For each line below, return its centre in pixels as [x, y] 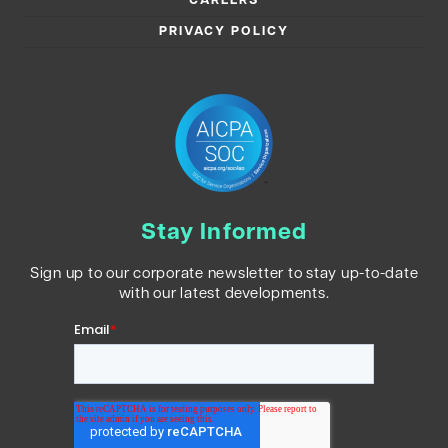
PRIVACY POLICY [224, 32]
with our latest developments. [224, 294]
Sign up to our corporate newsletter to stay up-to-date [224, 274]
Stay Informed [224, 233]
